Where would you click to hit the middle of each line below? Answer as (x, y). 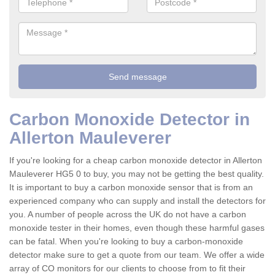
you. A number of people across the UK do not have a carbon (128, 215)
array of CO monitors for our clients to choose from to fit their (127, 269)
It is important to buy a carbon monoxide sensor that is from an (131, 188)
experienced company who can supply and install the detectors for (137, 201)
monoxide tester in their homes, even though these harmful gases (137, 228)
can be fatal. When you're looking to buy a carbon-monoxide (126, 242)
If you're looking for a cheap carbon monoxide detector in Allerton (136, 161)
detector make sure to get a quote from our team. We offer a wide (137, 255)
